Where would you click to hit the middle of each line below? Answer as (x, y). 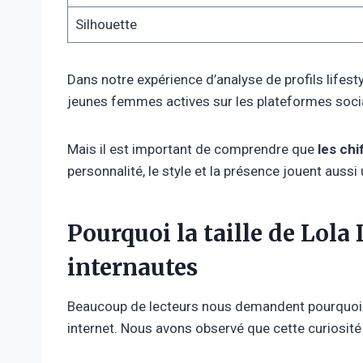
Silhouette (106, 24)
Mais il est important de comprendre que (192, 149)
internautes (132, 267)
